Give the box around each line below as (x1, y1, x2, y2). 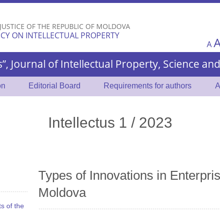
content (74, 22, 103, 33)
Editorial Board (28, 82, 81, 90)
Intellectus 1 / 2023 (48, 114, 172, 130)
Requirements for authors (104, 82, 192, 90)
